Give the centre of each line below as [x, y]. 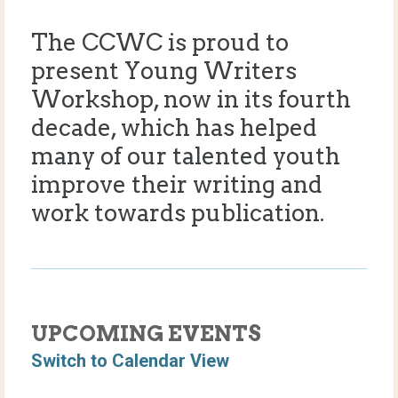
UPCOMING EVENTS [146, 333]
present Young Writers [164, 70]
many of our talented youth [186, 155]
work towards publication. [178, 212]
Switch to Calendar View [130, 360]
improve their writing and [177, 184]
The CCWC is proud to [160, 42]
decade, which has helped [174, 127]
